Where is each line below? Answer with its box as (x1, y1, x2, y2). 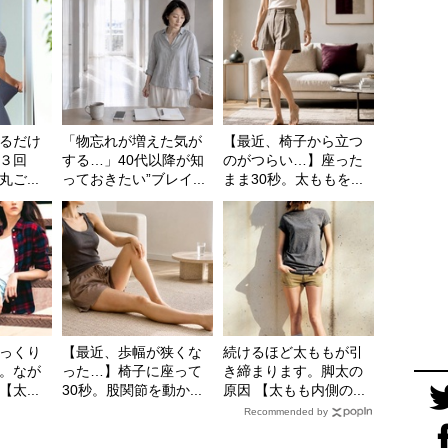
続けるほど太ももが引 (223, 344, 363, 361)
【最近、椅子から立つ (223, 133, 363, 150)
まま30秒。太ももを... (223, 171, 363, 188)
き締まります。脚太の (223, 363, 363, 380)
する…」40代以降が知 (62, 152, 204, 169)
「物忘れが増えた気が (62, 133, 202, 150)
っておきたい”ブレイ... (62, 171, 205, 188)
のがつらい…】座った (223, 152, 363, 169)
